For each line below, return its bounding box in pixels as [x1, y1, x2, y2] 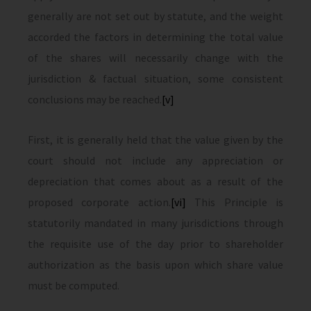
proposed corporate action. [28, 195, 171, 209]
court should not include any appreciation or [28, 153, 283, 167]
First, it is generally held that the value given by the [28, 133, 283, 146]
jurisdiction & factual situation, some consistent [28, 72, 283, 85]
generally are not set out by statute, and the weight [28, 9, 283, 23]
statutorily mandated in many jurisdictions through [28, 216, 283, 230]
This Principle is [185, 195, 284, 209]
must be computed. [28, 278, 119, 292]
